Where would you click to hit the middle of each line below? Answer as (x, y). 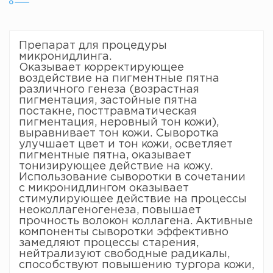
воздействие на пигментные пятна (119, 79)
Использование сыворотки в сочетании (132, 177)
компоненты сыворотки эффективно (124, 232)
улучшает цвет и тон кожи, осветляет (126, 144)
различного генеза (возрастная (109, 90)
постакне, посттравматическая (108, 112)
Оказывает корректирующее (101, 68)
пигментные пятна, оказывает (105, 155)
